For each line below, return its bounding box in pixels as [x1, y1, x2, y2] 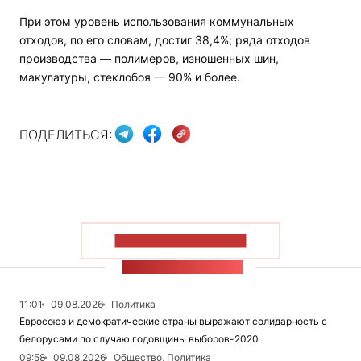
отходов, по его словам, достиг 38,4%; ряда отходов [19, 33, 310, 48]
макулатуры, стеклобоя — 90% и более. [19, 70, 240, 85]
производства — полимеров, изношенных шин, [19, 52, 279, 66]
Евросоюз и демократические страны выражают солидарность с [19, 315, 327, 328]
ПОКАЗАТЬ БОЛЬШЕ [114, 234, 247, 248]
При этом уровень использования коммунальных [19, 15, 294, 29]
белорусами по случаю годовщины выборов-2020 [19, 333, 259, 346]
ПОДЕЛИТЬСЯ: [19, 126, 112, 143]
